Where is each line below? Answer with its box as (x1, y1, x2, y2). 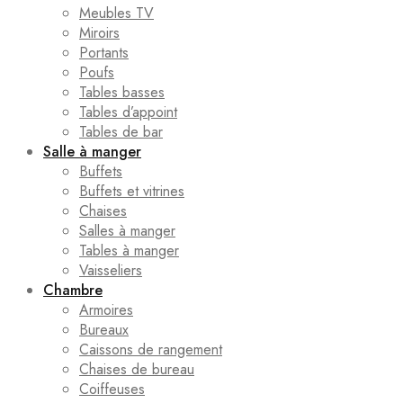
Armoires (79, 300, 133, 320)
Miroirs (79, 22, 120, 43)
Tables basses (79, 82, 165, 103)
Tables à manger (79, 240, 179, 261)
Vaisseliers (79, 260, 142, 281)
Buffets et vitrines (79, 181, 184, 201)
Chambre (43, 280, 103, 300)
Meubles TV (79, 3, 154, 23)
